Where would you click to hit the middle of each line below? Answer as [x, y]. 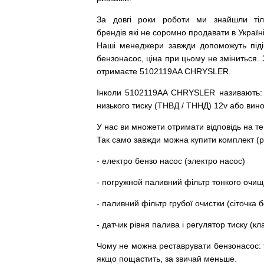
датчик [115, 225]
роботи [176, 19]
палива [166, 225]
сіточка [243, 203]
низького [113, 105]
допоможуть [223, 45]
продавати [209, 32]
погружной [122, 182]
